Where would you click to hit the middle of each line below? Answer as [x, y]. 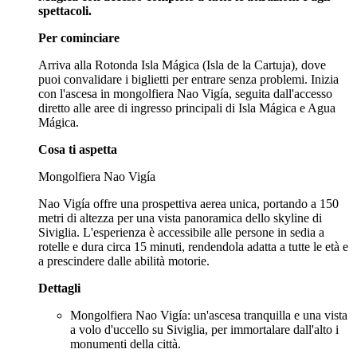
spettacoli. [65, 10]
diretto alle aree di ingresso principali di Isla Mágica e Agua [187, 108]
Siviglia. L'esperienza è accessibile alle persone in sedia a [181, 232]
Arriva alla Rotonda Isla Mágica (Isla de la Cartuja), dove [182, 65]
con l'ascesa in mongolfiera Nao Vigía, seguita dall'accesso [185, 93]
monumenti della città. [126, 343]
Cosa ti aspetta [78, 149]
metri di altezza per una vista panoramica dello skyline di [180, 218]
